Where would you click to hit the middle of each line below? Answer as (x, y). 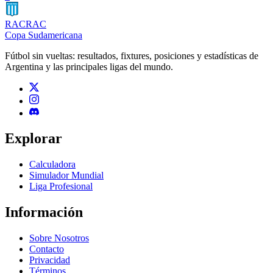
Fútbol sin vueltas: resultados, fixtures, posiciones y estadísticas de (132, 55)
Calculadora (52, 165)
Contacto (47, 249)
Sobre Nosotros (59, 238)
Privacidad (50, 260)
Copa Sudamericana (44, 35)
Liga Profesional (61, 186)
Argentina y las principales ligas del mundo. (89, 66)
